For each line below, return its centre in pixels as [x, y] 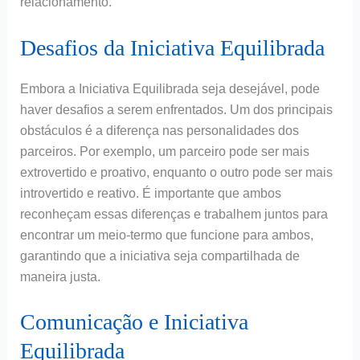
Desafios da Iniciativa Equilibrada [172, 47]
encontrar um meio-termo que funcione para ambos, [166, 235]
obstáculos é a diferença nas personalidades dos [159, 130]
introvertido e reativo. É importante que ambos [150, 193]
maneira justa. [60, 276]
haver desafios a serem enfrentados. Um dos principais [176, 109]
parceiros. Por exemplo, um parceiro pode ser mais [164, 151]
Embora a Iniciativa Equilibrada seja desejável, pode [170, 88]
